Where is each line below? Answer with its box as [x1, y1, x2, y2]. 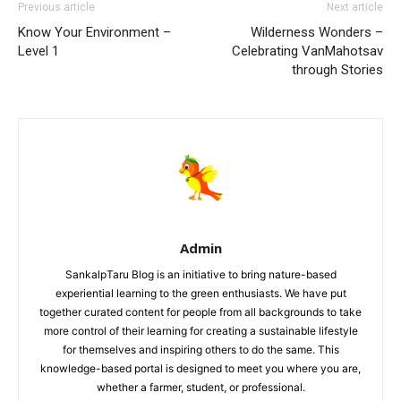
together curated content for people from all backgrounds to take [39, 305, 362, 320]
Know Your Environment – [18, 24, 171, 41]
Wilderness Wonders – [251, 24, 383, 41]
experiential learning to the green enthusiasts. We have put [55, 286, 346, 301]
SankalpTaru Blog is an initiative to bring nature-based [64, 268, 337, 282]
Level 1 [18, 43, 59, 60]
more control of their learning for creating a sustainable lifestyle [43, 324, 358, 338]
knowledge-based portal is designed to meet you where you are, [40, 362, 361, 376]
